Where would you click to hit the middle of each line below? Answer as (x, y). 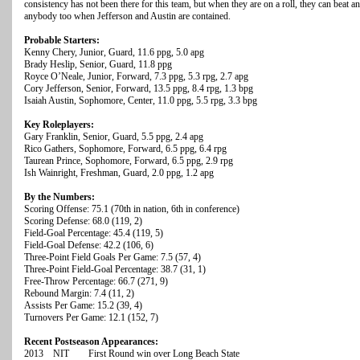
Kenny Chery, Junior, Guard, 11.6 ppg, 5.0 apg (114, 53)
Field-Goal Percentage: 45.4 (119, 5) (94, 233)
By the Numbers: (59, 197)
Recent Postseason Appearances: (91, 342)
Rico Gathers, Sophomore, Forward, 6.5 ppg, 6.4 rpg (125, 149)
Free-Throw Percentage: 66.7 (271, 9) (96, 282)
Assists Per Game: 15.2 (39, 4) (83, 306)
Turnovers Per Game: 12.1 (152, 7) (91, 318)
